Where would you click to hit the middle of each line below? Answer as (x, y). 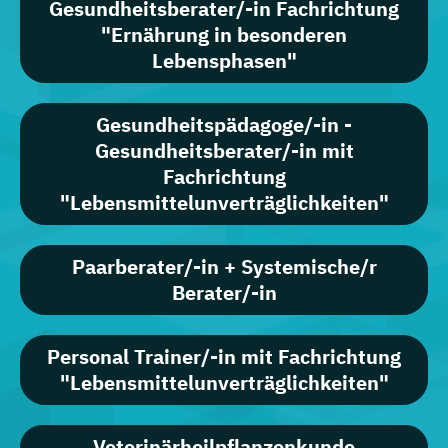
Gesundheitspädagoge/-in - (224, 125)
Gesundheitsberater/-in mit (224, 151)
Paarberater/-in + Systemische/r (224, 267)
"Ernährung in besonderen (224, 35)
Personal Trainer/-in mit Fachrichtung (224, 357)
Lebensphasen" (224, 61)
